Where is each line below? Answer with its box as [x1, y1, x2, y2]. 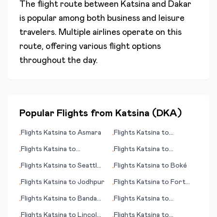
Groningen [114, 205, 148, 212]
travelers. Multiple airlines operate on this [19, 28, 182, 37]
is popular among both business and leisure [19, 14, 185, 23]
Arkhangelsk [114, 155, 153, 162]
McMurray [114, 188, 148, 195]
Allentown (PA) [114, 139, 162, 146]
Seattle [77, 162, 101, 169]
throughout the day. [19, 56, 98, 65]
